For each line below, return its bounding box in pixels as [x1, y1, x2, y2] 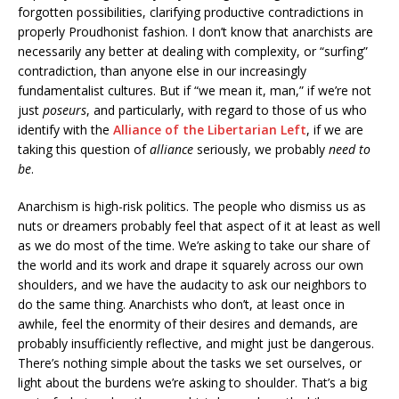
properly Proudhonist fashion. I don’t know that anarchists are [18, 23, 373, 40]
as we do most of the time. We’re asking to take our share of [18, 237, 370, 254]
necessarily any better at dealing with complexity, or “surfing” [18, 43, 368, 60]
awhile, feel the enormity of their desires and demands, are [18, 315, 358, 332]
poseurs [43, 102, 86, 118]
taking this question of [18, 141, 150, 158]
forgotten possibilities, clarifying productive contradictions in [18, 4, 363, 20]
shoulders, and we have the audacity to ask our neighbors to [18, 276, 367, 293]
